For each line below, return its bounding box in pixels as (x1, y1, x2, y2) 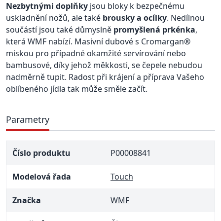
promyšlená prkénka (113, 24, 195, 35)
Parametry (6, 113, 49, 125)
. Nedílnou (167, 12, 205, 23)
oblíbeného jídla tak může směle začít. (6, 83, 147, 94)
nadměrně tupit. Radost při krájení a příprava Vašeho (6, 72, 204, 82)
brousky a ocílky (103, 12, 167, 23)
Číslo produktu (12, 147, 71, 158)
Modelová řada (12, 171, 71, 182)
